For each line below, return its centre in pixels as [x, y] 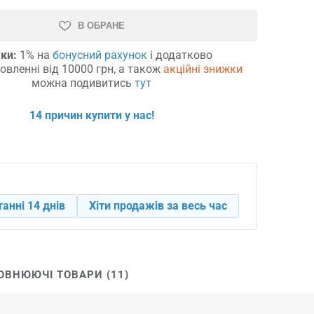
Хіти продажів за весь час [158, 205]
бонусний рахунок [100, 55]
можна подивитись [83, 83]
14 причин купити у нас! [91, 115]
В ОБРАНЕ [101, 25]
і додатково [179, 55]
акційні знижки [203, 69]
